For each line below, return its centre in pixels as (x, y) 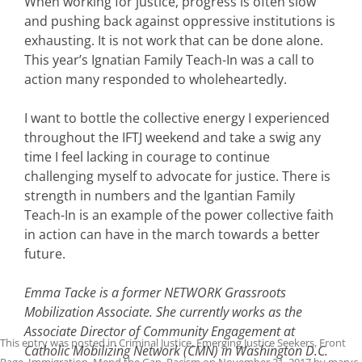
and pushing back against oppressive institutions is (180, 21)
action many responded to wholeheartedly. (156, 79)
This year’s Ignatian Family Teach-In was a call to (169, 59)
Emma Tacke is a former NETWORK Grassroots (155, 292)
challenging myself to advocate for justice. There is (177, 176)
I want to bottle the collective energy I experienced (177, 118)
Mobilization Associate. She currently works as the (163, 311)
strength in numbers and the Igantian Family (160, 195)
